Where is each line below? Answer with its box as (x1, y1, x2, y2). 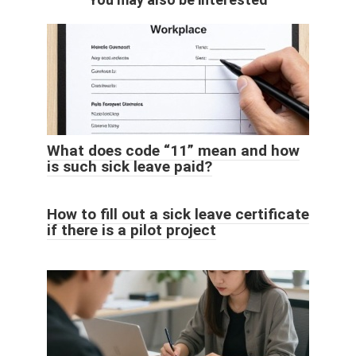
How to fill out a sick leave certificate (47, 204, 309, 223)
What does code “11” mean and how (47, 141, 300, 160)
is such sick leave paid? (47, 157, 212, 176)
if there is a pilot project (47, 220, 216, 239)
